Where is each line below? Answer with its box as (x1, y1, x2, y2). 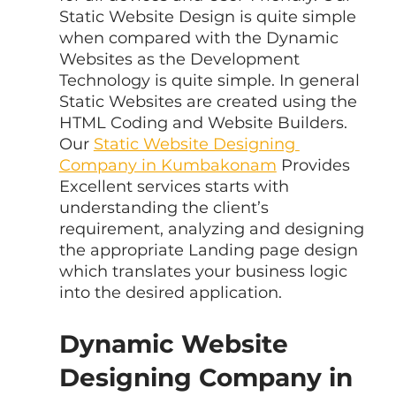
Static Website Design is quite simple (58, 6, 361, 27)
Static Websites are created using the (58, 91, 362, 111)
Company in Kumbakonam (58, 155, 277, 175)
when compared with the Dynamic (58, 27, 343, 48)
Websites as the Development (58, 49, 304, 69)
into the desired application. (58, 282, 282, 302)
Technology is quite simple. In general (58, 70, 364, 90)
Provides (276, 155, 354, 175)
